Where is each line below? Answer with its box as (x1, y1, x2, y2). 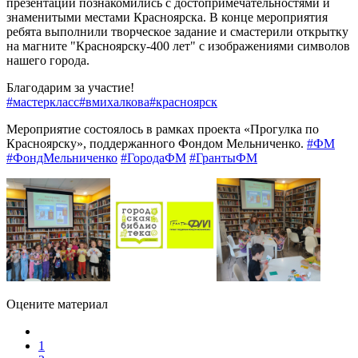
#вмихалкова (79, 94, 149, 109)
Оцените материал (6, 297, 108, 312)
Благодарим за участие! (6, 80, 134, 94)
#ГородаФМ (121, 150, 186, 165)
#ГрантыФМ (189, 150, 257, 165)
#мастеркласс (6, 94, 79, 109)
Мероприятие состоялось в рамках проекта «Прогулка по (6, 121, 319, 136)
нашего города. (6, 53, 89, 67)
